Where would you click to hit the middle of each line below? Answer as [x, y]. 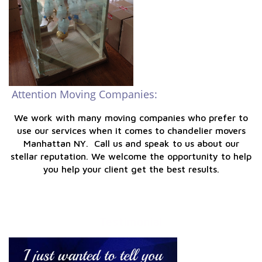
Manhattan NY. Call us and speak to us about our [131, 143]
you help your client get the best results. [131, 169]
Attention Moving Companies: [83, 94]
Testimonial [131, 222]
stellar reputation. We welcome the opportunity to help [131, 156]
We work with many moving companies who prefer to [131, 118]
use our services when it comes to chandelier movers [131, 130]
